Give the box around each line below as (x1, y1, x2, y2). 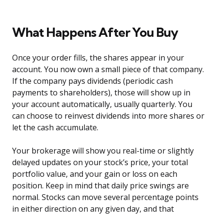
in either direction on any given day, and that (12, 203, 174, 215)
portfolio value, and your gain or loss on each (12, 169, 177, 180)
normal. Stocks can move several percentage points (12, 192, 199, 203)
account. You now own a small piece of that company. (12, 64, 204, 75)
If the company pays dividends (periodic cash (12, 76, 173, 87)
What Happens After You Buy (12, 24, 178, 41)
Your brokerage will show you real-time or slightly (12, 145, 194, 156)
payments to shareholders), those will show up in (12, 87, 190, 98)
